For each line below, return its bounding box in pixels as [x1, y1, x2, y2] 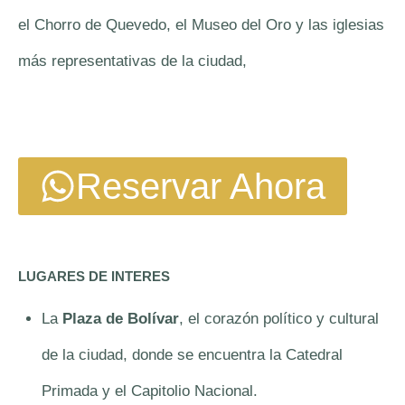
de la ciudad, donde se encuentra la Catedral [41, 345, 343, 363]
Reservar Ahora [76, 165, 325, 206]
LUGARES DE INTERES [18, 268, 170, 284]
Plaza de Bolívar [61, 309, 179, 327]
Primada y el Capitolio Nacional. [41, 381, 258, 400]
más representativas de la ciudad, [18, 52, 251, 71]
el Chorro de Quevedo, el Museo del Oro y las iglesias [18, 16, 384, 34]
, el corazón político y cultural [178, 309, 379, 327]
